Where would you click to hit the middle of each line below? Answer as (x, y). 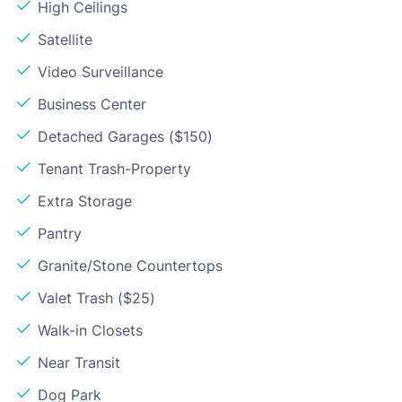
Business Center (92, 104)
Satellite (65, 39)
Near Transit (79, 362)
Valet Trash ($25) (96, 297)
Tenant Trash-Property (114, 168)
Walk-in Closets (90, 330)
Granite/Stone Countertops (130, 265)
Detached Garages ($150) (125, 136)
